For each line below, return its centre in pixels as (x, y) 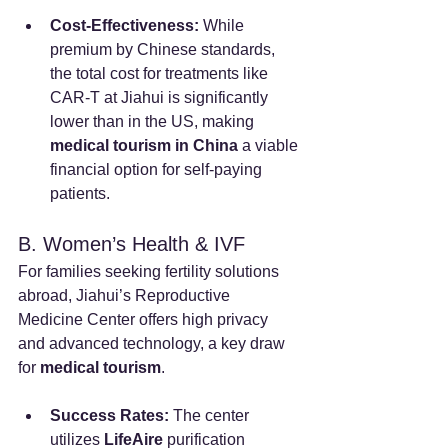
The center (211, 415)
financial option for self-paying (158, 169)
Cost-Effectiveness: (124, 25)
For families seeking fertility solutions (150, 271)
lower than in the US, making (154, 121)
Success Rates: (109, 415)
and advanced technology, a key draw (153, 343)
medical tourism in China (144, 145)
